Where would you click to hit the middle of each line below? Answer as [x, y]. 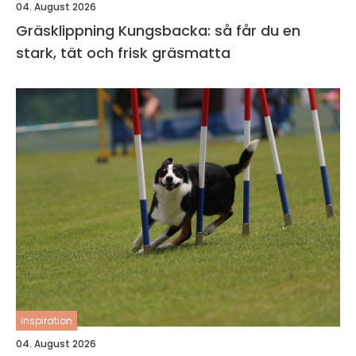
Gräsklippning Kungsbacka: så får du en [158, 30]
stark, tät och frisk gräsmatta [123, 52]
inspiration [46, 320]
